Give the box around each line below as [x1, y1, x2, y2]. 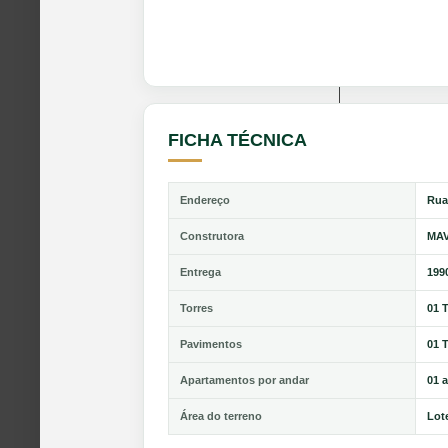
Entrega [180, 265, 221, 278]
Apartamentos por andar [180, 373, 309, 386]
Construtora [180, 229, 244, 242]
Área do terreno [180, 409, 262, 422]
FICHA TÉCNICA [168, 129, 307, 150]
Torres [180, 301, 213, 314]
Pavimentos [180, 337, 242, 350]
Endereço [180, 193, 230, 206]
